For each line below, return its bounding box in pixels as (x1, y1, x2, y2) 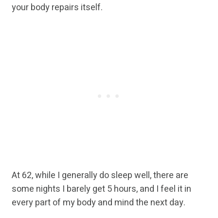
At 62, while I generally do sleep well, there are (12, 169, 188, 182)
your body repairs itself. (12, 1, 103, 15)
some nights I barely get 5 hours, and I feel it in (12, 182, 191, 196)
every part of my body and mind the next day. (12, 196, 185, 210)
